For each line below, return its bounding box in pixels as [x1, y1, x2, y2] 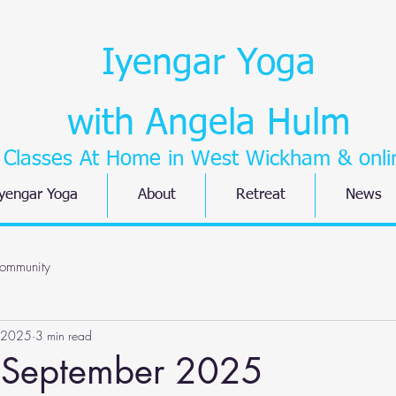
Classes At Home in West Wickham [3, 148, 331, 170]
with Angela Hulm [66, 106, 350, 142]
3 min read [35, 326, 92, 344]
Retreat [235, 187, 286, 202]
